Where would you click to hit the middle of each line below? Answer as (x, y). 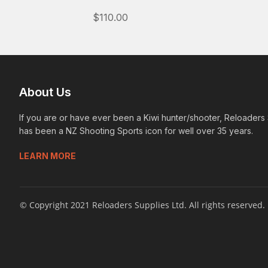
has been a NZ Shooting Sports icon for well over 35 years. (136, 131)
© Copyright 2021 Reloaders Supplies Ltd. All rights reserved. (142, 205)
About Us (45, 92)
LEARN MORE (48, 156)
